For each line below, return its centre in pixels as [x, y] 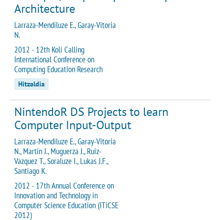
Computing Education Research [58, 69]
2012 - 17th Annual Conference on [64, 185]
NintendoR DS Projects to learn [91, 111]
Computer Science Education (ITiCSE [66, 205]
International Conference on [54, 59]
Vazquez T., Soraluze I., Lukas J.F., [61, 161]
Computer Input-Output [73, 125]
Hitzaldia [31, 84]
